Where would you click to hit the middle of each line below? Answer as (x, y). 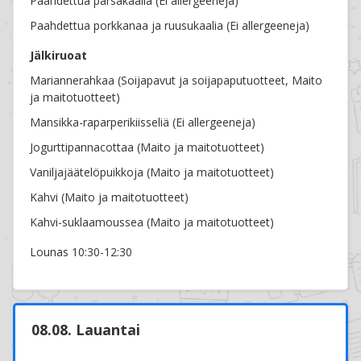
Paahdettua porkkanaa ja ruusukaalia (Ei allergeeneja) (170, 26)
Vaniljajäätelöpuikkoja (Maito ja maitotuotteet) (152, 172)
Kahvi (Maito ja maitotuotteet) (110, 197)
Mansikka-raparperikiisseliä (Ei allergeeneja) (143, 122)
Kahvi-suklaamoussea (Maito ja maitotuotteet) (152, 222)
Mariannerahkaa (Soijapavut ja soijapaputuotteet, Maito (176, 81)
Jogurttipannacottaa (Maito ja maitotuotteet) (147, 147)
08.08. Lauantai (86, 330)
